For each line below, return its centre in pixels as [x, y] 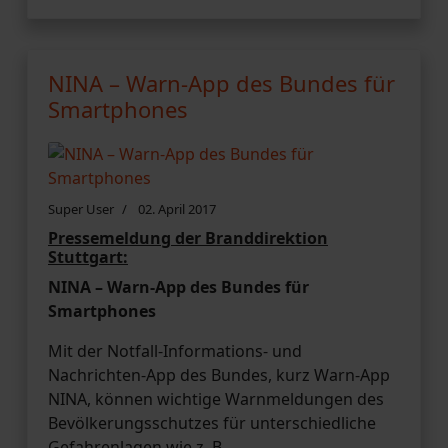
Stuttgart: [88, 256]
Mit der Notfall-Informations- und [175, 350]
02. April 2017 [177, 208]
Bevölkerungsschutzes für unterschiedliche [212, 422]
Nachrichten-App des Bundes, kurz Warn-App [219, 374]
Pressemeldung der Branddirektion [188, 237]
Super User [81, 208]
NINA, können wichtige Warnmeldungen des [216, 398]
